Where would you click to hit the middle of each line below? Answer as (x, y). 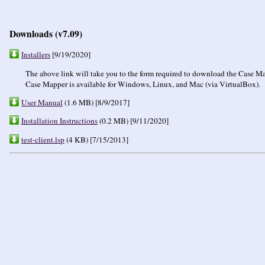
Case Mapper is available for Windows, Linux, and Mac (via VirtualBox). (143, 84)
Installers (36, 55)
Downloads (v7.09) (46, 33)
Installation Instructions (59, 121)
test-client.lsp (43, 139)
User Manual (42, 102)
